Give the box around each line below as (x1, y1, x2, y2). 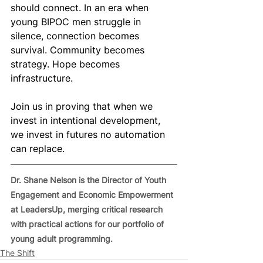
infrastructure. (11, 72, 73, 84)
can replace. (11, 142, 65, 154)
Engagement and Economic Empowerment (11, 189, 176, 200)
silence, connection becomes (11, 29, 142, 42)
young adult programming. (11, 233, 113, 244)
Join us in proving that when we (11, 100, 156, 112)
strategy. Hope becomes (11, 58, 123, 70)
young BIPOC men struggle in (11, 15, 144, 28)
